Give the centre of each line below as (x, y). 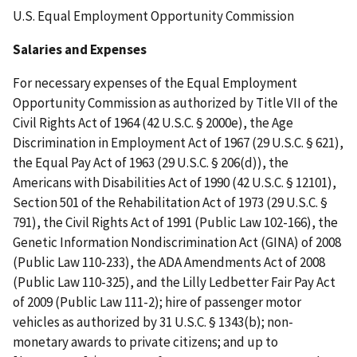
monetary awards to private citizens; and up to (145, 342)
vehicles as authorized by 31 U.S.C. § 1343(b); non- (153, 322)
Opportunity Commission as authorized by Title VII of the (175, 103)
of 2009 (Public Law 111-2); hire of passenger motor (157, 302)
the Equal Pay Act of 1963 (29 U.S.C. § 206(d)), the (151, 163)
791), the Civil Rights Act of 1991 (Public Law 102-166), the (175, 223)
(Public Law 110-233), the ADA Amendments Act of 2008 (169, 263)
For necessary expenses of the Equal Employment (155, 83)
